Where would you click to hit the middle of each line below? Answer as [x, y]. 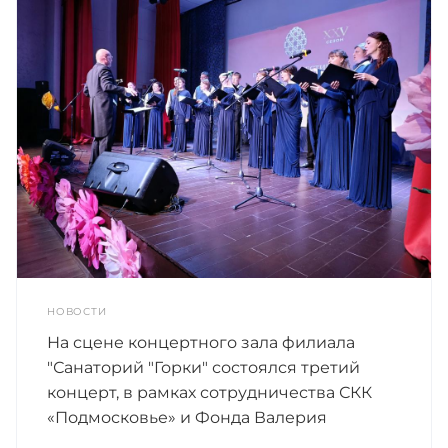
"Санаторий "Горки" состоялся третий [203, 368]
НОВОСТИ [77, 312]
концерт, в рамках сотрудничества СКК [209, 393]
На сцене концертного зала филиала [201, 343]
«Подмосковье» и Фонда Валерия [187, 418]
